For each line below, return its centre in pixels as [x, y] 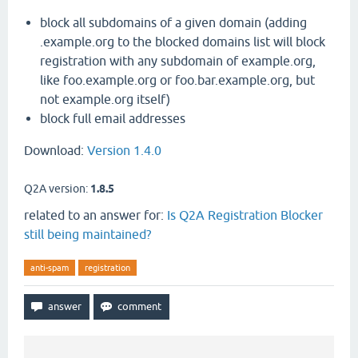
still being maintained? [88, 234]
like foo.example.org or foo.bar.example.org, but [177, 80]
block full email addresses [113, 118]
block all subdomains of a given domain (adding [173, 22]
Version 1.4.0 [124, 150]
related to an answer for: [95, 215]
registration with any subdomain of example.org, [178, 61]
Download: [56, 150]
